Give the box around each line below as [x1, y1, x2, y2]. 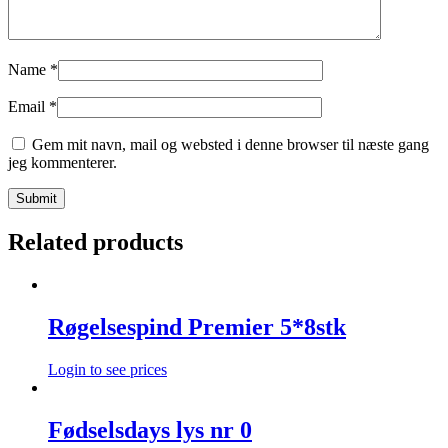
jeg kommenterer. [8, 154, 117, 172]
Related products [8, 229, 183, 256]
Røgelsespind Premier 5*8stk [48, 314, 346, 341]
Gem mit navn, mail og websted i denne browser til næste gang [32, 136, 429, 154]
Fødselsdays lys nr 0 [48, 416, 252, 443]
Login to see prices [48, 361, 167, 378]
